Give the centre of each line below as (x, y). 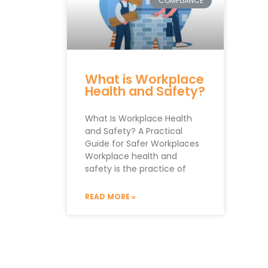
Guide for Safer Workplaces (142, 144)
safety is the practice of (135, 169)
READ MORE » (110, 197)
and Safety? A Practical (134, 131)
